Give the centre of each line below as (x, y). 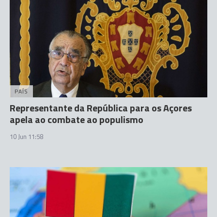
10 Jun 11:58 (26, 137)
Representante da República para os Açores (101, 108)
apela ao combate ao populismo (77, 119)
